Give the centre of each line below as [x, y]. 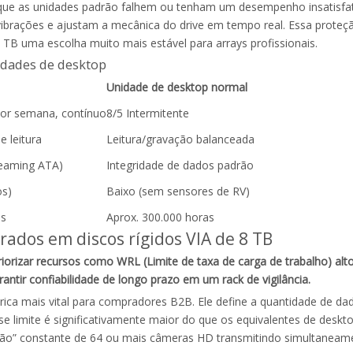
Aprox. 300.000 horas [160, 217]
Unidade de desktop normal [177, 87]
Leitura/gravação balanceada [180, 139]
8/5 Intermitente [148, 113]
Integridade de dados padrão [180, 165]
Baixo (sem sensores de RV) [178, 191]
